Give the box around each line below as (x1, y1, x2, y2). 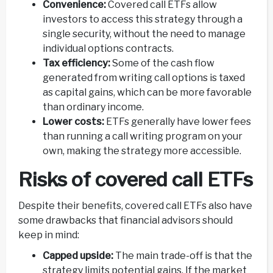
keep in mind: (18, 229, 79, 241)
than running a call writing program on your (43, 130, 243, 143)
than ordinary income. (43, 101, 144, 113)
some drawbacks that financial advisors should (18, 214, 233, 226)
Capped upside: (43, 249, 113, 261)
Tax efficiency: (43, 57, 110, 69)
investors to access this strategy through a (43, 13, 243, 26)
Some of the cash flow (110, 57, 214, 69)
